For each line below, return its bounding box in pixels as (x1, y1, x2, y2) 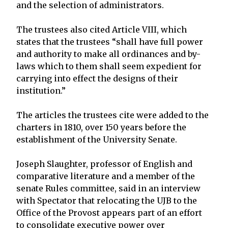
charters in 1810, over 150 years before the (16, 122, 186, 132)
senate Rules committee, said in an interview (16, 183, 201, 193)
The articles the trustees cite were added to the (16, 109, 209, 120)
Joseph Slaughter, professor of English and (16, 158, 192, 169)
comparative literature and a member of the (16, 170, 195, 181)
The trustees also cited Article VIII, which (16, 24, 187, 35)
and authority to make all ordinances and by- (16, 48, 201, 59)
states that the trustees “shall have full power (16, 36, 203, 47)
